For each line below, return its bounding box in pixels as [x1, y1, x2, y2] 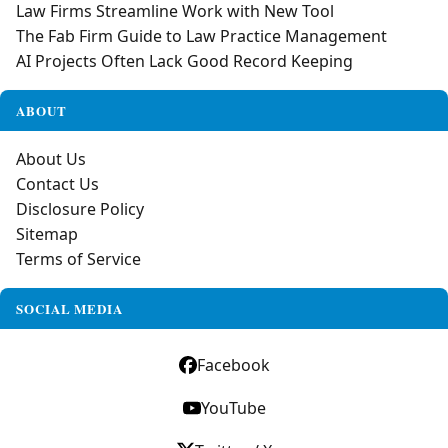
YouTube [200, 397, 266, 419]
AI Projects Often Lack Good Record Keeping [16, 50, 353, 72]
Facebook [196, 354, 270, 376]
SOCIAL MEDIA [16, 299, 124, 318]
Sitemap [16, 223, 78, 245]
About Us [16, 148, 86, 170]
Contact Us [16, 173, 99, 195]
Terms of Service [16, 248, 141, 270]
